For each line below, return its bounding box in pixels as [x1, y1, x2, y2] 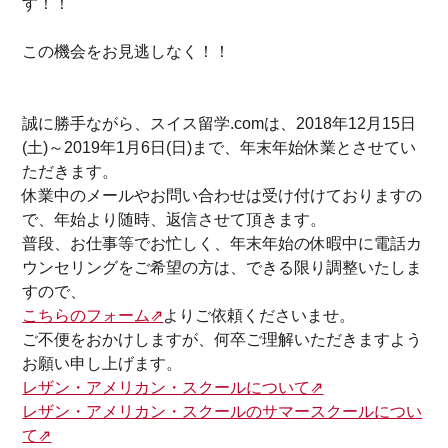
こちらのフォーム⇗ [22, 307, 164, 325]
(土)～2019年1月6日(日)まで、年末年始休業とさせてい [22, 139, 417, 157]
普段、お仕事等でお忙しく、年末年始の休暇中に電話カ [22, 235, 423, 253]
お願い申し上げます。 [22, 355, 183, 373]
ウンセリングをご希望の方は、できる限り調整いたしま [22, 259, 423, 277]
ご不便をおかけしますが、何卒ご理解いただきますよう [22, 331, 423, 349]
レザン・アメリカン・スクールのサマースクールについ [22, 403, 423, 421]
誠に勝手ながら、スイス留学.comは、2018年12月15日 [22, 115, 417, 133]
